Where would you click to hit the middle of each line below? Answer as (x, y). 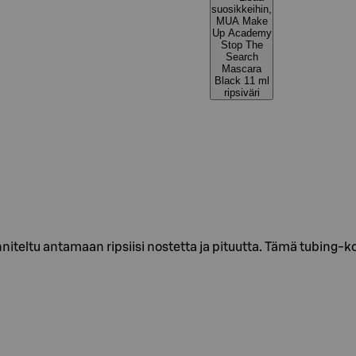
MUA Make (242, 21)
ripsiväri (242, 93)
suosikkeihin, (242, 9)
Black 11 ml (229, 81)
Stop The (242, 45)
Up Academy (242, 33)
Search (242, 57)
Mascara (242, 69)
